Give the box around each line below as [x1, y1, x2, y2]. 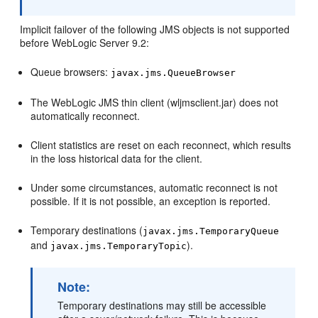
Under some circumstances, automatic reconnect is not [31, 180, 278, 194]
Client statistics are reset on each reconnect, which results [31, 138, 292, 152]
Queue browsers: [31, 65, 111, 79]
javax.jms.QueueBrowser [111, 67, 236, 78]
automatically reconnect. [31, 109, 141, 123]
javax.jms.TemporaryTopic [50, 241, 187, 251]
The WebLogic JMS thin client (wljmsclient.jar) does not [31, 95, 279, 109]
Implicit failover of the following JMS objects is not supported [20, 22, 290, 36]
